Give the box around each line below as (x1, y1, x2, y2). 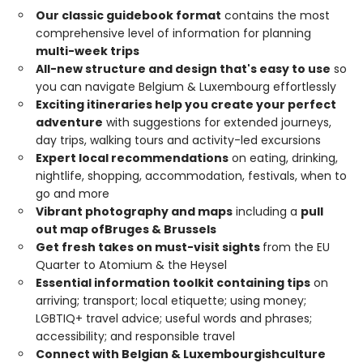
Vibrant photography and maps (36, 203, 233, 220)
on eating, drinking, (228, 149, 338, 166)
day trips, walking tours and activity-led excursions (36, 131, 321, 148)
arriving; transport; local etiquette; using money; (36, 292, 306, 309)
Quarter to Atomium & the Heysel (36, 256, 227, 273)
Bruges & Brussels (105, 220, 216, 237)
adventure (36, 113, 103, 130)
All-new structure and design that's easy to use (36, 60, 331, 77)
